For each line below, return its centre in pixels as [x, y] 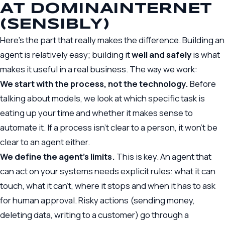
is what [206, 55]
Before [202, 84]
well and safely [161, 55]
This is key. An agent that [163, 157]
